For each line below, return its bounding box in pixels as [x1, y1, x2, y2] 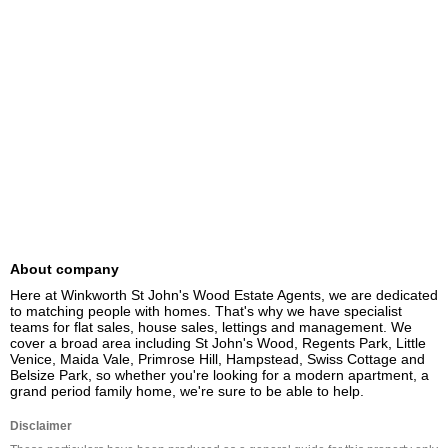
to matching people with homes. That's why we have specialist [10, 303, 402, 319]
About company [10, 261, 119, 277]
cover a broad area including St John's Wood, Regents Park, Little [10, 335, 426, 351]
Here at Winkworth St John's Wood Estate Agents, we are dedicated [10, 287, 438, 303]
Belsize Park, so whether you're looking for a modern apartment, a [10, 367, 429, 383]
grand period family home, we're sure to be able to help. [10, 383, 364, 399]
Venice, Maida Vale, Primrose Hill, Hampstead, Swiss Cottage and [10, 351, 425, 367]
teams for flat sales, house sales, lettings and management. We [10, 319, 412, 335]
